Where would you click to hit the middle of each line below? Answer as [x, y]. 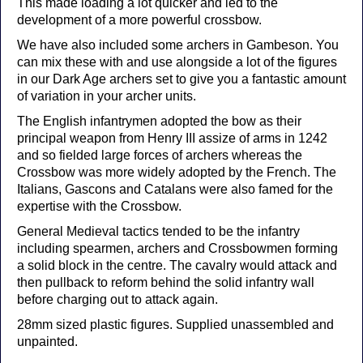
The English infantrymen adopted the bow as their [159, 121]
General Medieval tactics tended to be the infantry [158, 231]
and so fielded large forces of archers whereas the [160, 155]
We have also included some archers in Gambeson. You [178, 45]
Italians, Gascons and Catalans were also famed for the [175, 189]
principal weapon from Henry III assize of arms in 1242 [172, 138]
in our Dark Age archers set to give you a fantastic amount [181, 79]
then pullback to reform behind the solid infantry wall [166, 282]
